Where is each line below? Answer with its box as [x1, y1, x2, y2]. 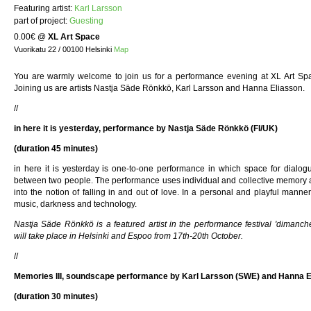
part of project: [14, 15, 69, 26]
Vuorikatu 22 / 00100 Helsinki [14, 44, 114, 53]
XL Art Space [48, 31, 100, 42]
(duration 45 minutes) [14, 143, 100, 153]
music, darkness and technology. [14, 199, 141, 209]
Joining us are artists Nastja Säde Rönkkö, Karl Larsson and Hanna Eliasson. [14, 83, 307, 93]
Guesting [69, 15, 103, 26]
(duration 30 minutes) [14, 291, 98, 301]
